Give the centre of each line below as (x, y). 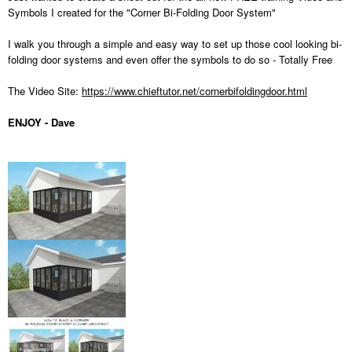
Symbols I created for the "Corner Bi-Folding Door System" (143, 13)
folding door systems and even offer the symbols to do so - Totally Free (170, 60)
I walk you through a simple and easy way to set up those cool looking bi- (175, 44)
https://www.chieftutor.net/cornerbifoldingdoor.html (194, 91)
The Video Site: (45, 91)
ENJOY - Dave (41, 123)
